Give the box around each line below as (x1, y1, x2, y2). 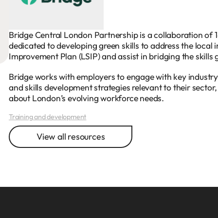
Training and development (9, 112, 87, 122)
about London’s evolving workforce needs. (9, 92, 166, 104)
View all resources (36, 131, 105, 143)
